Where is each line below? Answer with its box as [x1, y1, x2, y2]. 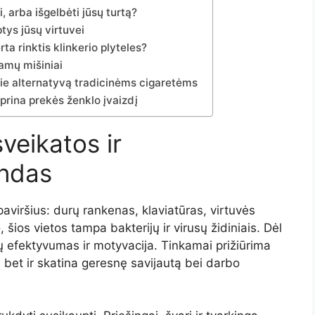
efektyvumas [7, 238, 83, 252]
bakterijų [110, 220, 163, 235]
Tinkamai [161, 238, 216, 252]
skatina [37, 255, 82, 270]
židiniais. [211, 220, 264, 235]
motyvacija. [94, 238, 161, 252]
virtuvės [210, 202, 255, 217]
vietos [34, 220, 71, 235]
